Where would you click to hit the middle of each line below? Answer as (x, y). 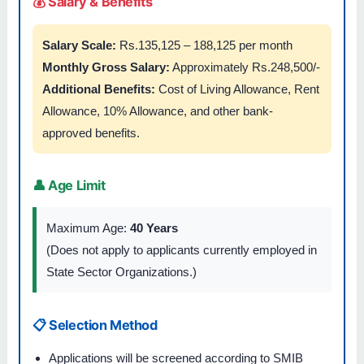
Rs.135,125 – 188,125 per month (204, 45)
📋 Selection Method (95, 325)
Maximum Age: (88, 228)
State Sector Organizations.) (121, 272)
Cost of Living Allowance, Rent (237, 89)
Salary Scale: (79, 45)
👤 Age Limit (69, 185)
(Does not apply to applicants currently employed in (182, 250)
